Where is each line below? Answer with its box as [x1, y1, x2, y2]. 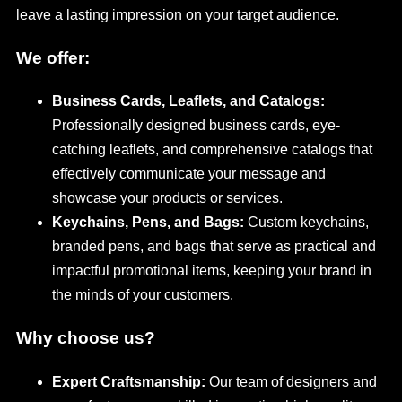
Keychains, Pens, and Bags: [52, 214, 244, 231]
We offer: [16, 48, 90, 67]
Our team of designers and [205, 373, 377, 389]
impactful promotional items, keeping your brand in [52, 263, 371, 279]
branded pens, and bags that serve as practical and [52, 239, 376, 255]
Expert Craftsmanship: [52, 373, 205, 389]
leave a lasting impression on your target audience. [16, 7, 339, 23]
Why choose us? [16, 328, 155, 348]
